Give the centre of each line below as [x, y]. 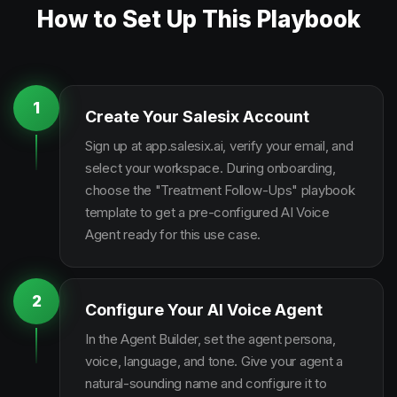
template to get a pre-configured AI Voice [207, 212]
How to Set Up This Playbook [198, 19]
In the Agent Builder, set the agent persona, [210, 339]
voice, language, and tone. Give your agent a [214, 361]
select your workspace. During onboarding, [210, 168]
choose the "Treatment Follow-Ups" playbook [220, 190]
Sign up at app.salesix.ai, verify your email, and [219, 146]
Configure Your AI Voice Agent [204, 310]
